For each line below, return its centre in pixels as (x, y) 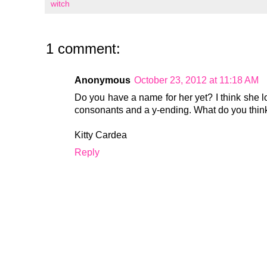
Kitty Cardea (101, 135)
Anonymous (103, 80)
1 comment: (83, 49)
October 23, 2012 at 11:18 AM (196, 80)
